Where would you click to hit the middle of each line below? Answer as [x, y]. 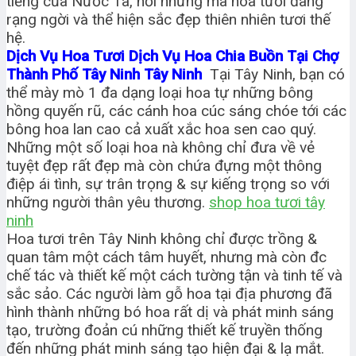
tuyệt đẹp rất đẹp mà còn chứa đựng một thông [164, 166]
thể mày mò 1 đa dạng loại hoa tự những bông [160, 93]
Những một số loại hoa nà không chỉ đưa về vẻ [161, 148]
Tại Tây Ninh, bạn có [277, 75]
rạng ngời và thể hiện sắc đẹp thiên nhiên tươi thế [168, 20]
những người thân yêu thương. [108, 203]
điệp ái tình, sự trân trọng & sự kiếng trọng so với [168, 184]
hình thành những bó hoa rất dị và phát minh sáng [170, 312]
